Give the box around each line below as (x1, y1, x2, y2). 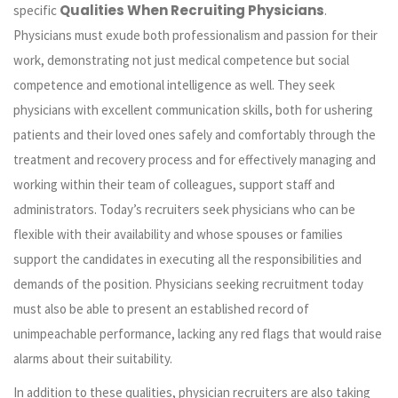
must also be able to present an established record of (13, 300, 309, 318)
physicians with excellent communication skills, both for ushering (13, 101, 373, 119)
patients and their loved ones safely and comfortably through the (13, 126, 376, 144)
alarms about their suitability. (13, 350, 175, 368)
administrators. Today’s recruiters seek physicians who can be (13, 201, 355, 219)
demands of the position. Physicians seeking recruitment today (13, 275, 363, 293)
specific (13, 2, 60, 20)
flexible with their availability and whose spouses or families (13, 226, 343, 243)
